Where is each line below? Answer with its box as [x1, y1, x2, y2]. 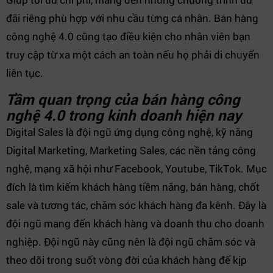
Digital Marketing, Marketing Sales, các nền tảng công [6, 143, 256, 157]
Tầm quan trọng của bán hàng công [6, 90, 240, 109]
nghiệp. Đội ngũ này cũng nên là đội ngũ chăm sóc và [6, 235, 255, 249]
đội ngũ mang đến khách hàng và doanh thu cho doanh [6, 216, 264, 230]
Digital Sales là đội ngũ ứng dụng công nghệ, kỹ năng [6, 125, 253, 139]
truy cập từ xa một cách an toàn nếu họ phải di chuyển [6, 48, 260, 62]
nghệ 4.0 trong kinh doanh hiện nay [6, 105, 241, 125]
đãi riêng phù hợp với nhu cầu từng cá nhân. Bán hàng [6, 11, 258, 25]
